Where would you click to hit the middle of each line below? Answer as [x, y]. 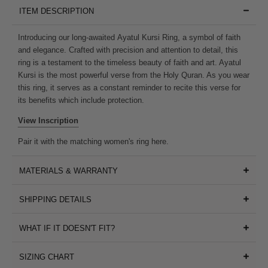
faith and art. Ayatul [207, 62]
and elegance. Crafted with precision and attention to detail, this [128, 50]
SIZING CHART [46, 257]
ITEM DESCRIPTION [56, 11]
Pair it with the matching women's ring [83, 141]
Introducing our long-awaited [66, 37]
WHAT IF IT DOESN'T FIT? [67, 228]
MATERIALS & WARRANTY [68, 170]
